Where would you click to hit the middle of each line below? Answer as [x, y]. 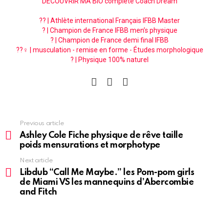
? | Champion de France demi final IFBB [109, 40]
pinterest [140, 75]
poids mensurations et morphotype [90, 145]
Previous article [42, 123]
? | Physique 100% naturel [109, 59]
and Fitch [38, 192]
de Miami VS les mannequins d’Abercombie [107, 182]
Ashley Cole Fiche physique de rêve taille [101, 135]
